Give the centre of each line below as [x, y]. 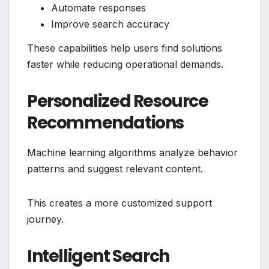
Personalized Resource [118, 101]
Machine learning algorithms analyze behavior [132, 152]
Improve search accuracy [110, 24]
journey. [45, 219]
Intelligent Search [98, 256]
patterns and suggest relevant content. [115, 168]
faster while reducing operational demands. [125, 64]
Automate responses [98, 8]
